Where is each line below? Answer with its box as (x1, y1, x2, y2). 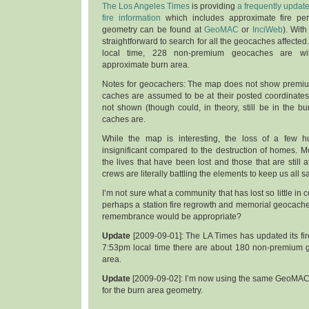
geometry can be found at (102, 25, 204, 34)
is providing (190, 1, 237, 10)
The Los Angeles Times (102, 1, 190, 10)
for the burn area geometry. (102, 286, 203, 295)
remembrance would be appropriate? (102, 212, 241, 221)
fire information (102, 13, 161, 22)
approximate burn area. (102, 60, 190, 69)
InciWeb (252, 25, 283, 34)
